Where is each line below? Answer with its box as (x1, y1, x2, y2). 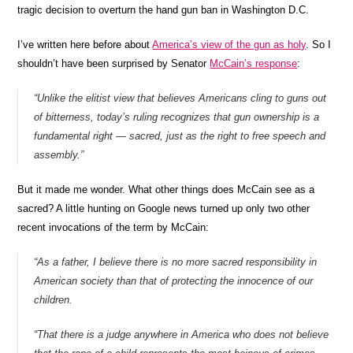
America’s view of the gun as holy (152, 39, 307, 50)
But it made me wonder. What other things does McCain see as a (17, 184, 315, 195)
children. (34, 294, 73, 306)
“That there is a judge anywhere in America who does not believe (34, 329, 329, 340)
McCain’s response (210, 58, 298, 69)
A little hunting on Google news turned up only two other (54, 203, 310, 214)
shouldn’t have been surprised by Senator (17, 58, 210, 69)
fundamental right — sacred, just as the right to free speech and (34, 130, 326, 142)
